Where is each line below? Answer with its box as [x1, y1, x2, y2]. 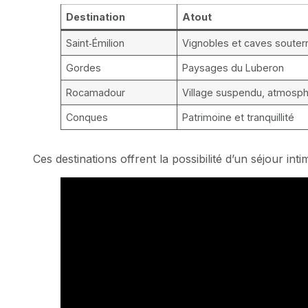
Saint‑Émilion [66, 36, 125, 49]
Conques [66, 111, 109, 123]
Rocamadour [66, 86, 126, 98]
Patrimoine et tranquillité [182, 111, 295, 123]
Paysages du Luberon [182, 61, 285, 74]
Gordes [66, 61, 102, 74]
